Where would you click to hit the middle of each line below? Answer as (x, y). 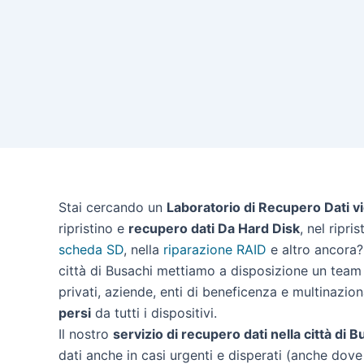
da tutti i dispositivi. (154, 313)
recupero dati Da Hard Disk (214, 228)
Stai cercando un (113, 207)
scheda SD (91, 249)
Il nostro (86, 334)
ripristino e (93, 228)
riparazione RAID (215, 249)
